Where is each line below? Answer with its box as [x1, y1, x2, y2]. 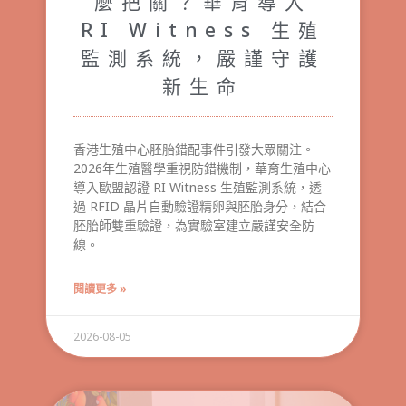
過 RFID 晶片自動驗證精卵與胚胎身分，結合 [73, 197, 326, 215]
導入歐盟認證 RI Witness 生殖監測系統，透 [73, 178, 322, 196]
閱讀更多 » [73, 280, 127, 296]
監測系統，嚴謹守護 [81, 44, 325, 71]
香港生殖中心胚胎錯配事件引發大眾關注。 [73, 140, 314, 158]
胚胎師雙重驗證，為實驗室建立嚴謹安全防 [73, 216, 314, 234]
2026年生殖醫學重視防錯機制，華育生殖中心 [73, 159, 331, 177]
